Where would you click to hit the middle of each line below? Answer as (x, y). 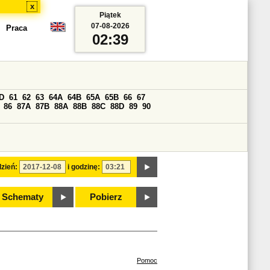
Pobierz (106, 197)
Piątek (110, 15)
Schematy (22, 197)
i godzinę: (84, 167)
